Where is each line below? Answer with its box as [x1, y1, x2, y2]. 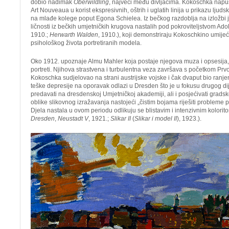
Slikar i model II [134, 115, 177, 122]
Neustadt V [58, 115, 88, 122]
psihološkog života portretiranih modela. [31, 39, 142, 47]
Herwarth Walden [50, 31, 98, 38]
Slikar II [110, 115, 131, 122]
